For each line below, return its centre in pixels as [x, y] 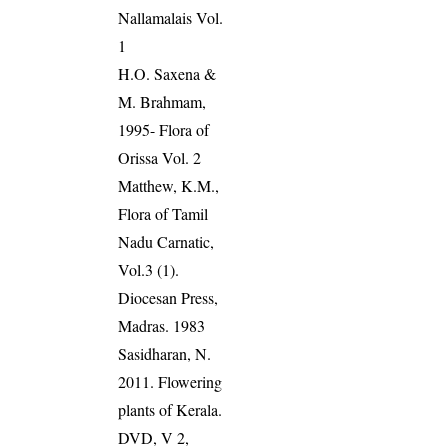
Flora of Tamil [163, 213]
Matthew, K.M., [169, 185]
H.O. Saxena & [167, 73]
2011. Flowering [170, 381]
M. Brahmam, [162, 101]
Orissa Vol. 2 [160, 157]
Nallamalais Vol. [171, 17]
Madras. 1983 [162, 325]
